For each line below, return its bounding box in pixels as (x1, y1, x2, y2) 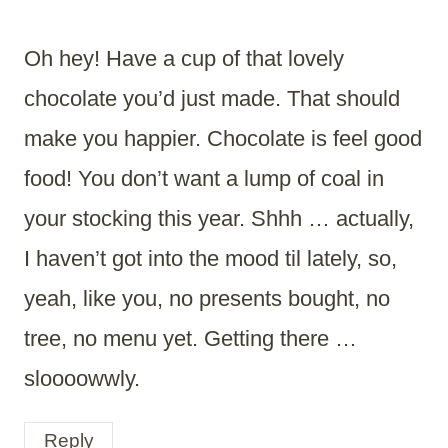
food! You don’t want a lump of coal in (24, 165, 384, 191)
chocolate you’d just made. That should (24, 85, 400, 111)
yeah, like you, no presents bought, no (24, 285, 390, 311)
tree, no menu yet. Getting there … (24, 325, 357, 351)
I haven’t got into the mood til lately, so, (24, 245, 397, 271)
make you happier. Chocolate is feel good (24, 125, 422, 151)
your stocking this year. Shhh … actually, (24, 205, 414, 231)
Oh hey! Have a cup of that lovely (24, 45, 344, 71)
